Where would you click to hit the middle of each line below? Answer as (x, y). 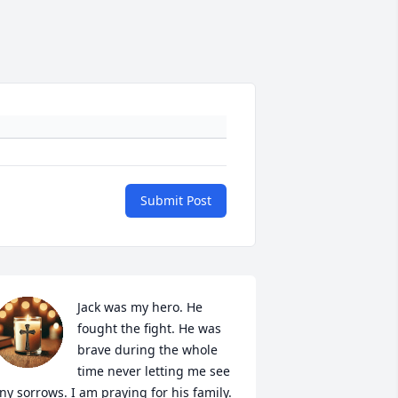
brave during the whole (147, 350)
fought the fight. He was (149, 328)
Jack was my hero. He (139, 307)
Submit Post (176, 200)
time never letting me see (153, 371)
